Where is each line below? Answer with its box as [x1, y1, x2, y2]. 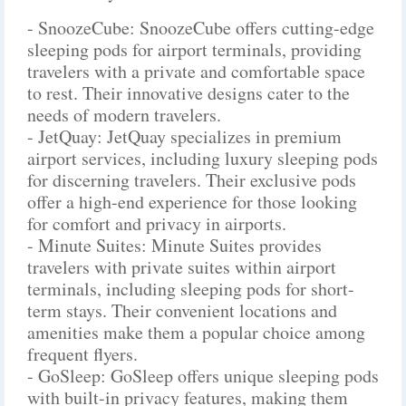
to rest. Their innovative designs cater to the [27, 81, 350, 105]
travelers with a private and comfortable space [27, 59, 365, 83]
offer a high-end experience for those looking [27, 189, 357, 214]
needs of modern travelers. [27, 102, 221, 127]
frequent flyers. [27, 342, 138, 366]
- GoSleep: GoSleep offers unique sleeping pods [27, 363, 379, 388]
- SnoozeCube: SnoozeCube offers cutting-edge [27, 15, 374, 40]
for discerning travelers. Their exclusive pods [27, 168, 356, 192]
